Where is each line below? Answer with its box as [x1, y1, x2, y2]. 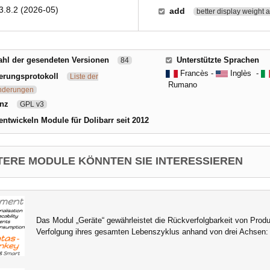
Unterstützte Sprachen [177, 55, 259, 64]
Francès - [178, 69, 216, 78]
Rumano [166, 80, 199, 89]
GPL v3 [20, 100, 44, 108]
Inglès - [228, 69, 261, 78]
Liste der [70, 72, 98, 81]
